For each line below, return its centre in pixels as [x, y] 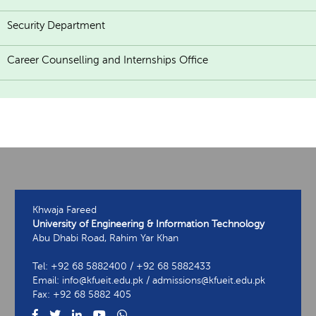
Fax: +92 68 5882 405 [82, 294]
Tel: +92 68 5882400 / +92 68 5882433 [122, 266]
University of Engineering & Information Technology [148, 224]
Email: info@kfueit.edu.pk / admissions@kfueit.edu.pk [149, 280]
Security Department [56, 25]
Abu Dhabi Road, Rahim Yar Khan [105, 238]
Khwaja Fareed [65, 209]
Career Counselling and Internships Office [108, 60]
